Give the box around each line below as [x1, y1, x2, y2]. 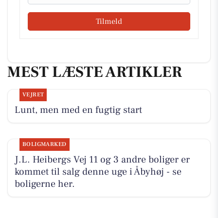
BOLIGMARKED [22, 140, 67, 148]
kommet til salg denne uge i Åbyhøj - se [14, 165, 182, 178]
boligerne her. [14, 177, 75, 190]
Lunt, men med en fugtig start [14, 103, 142, 116]
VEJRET [22, 91, 44, 98]
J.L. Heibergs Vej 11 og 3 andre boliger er [14, 153, 190, 166]
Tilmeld [96, 17, 122, 27]
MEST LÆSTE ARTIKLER [7, 62, 182, 83]
